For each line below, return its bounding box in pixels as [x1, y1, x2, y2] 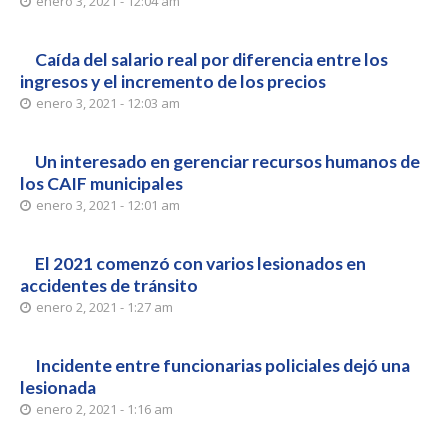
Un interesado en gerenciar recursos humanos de [35, 151, 420, 172]
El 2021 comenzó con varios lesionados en [35, 253, 366, 274]
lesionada [20, 377, 96, 398]
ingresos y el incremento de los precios [20, 71, 326, 92]
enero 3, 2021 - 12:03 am [36, 94, 180, 112]
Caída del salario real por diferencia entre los [35, 49, 388, 70]
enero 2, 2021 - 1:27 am [36, 298, 173, 316]
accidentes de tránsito [20, 275, 198, 296]
